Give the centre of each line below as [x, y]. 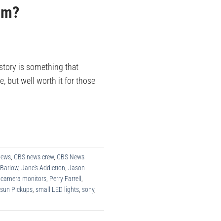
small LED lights [57, 190]
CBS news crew [34, 157]
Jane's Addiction [43, 168]
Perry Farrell [65, 179]
